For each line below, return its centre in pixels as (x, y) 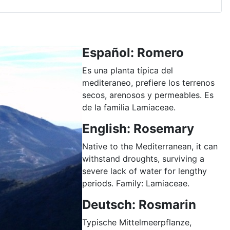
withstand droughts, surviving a (143, 158)
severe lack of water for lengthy (145, 171)
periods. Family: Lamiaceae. (136, 183)
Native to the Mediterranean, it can (150, 146)
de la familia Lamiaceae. (129, 107)
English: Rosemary (138, 128)
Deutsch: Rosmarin (139, 204)
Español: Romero (133, 52)
